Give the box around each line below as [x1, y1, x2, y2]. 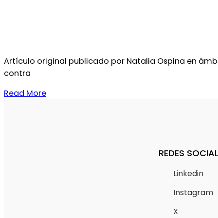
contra [4, 67, 31, 79]
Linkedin [173, 167, 203, 179]
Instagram [173, 186, 213, 198]
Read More [4, 87, 46, 99]
